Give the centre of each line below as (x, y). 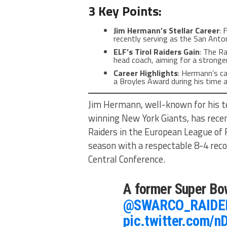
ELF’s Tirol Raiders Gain (157, 51)
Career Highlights (146, 73)
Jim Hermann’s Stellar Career (166, 30)
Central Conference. (127, 159)
